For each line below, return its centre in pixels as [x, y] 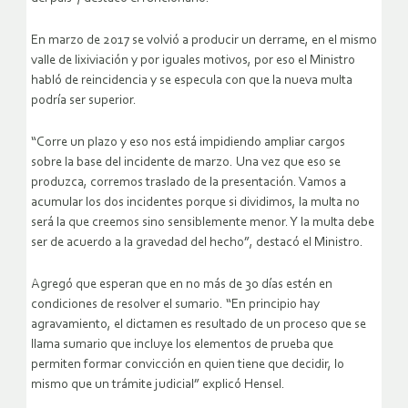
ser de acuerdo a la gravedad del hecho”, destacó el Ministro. [197, 243]
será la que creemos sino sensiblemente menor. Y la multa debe [203, 223]
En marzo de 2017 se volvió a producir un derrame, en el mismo [204, 41]
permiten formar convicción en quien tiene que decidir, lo [188, 365]
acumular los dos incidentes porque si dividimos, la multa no [195, 203]
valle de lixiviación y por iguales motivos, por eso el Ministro [193, 61]
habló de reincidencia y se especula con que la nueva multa [192, 81]
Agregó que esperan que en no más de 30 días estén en [182, 285]
